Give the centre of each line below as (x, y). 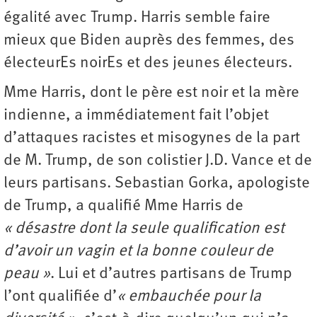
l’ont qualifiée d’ (60, 296)
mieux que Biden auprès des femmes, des (149, 40)
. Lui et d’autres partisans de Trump (171, 274)
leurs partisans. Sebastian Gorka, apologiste (157, 183)
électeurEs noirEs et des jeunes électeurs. (148, 63)
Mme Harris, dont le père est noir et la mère (151, 93)
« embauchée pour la (189, 296)
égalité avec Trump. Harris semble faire (137, 18)
